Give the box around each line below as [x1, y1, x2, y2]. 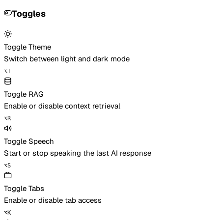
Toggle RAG [4, 89, 44, 99]
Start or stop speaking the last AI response [4, 148, 151, 158]
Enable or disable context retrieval [4, 101, 120, 110]
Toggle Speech [4, 136, 54, 146]
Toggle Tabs [4, 183, 44, 193]
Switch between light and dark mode [4, 54, 130, 63]
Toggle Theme [4, 42, 51, 52]
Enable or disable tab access [4, 195, 102, 205]
